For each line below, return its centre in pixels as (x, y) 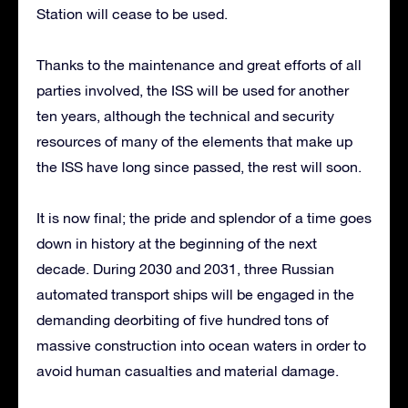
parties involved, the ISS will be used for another (193, 90)
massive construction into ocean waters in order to (201, 345)
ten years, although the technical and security (185, 115)
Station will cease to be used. (132, 13)
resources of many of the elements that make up (194, 141)
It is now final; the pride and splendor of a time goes (204, 217)
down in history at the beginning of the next (177, 243)
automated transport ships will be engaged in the (195, 294)
